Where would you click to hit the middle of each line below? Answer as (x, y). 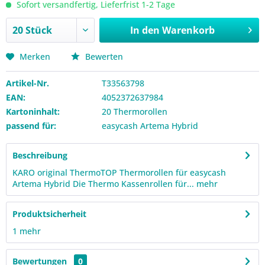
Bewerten (103, 56)
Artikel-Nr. (28, 83)
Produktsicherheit (49, 214)
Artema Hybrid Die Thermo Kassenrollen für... (103, 184)
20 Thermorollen (134, 112)
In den (145, 30)
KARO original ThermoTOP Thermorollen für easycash (119, 172)
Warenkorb (188, 30)
